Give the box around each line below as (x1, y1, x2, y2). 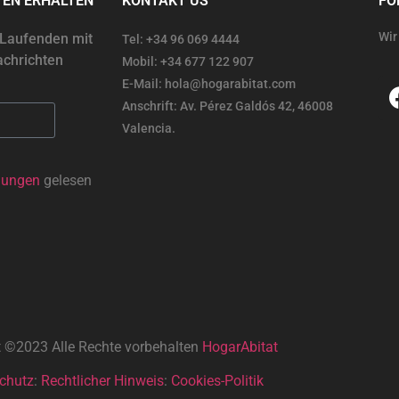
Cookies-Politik (170, 372, 264, 390)
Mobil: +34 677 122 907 (122, 54, 254, 69)
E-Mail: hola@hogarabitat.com (122, 77, 296, 92)
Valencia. (122, 121, 175, 136)
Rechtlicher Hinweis (40, 372, 164, 390)
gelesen (39, 171, 92, 189)
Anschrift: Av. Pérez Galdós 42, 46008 (122, 99, 333, 114)
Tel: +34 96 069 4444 (122, 32, 240, 47)
